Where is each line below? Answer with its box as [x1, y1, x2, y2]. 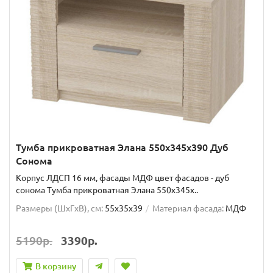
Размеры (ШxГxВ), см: [16, 203, 103, 213]
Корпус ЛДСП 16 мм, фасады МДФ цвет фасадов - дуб [16, 172, 229, 183]
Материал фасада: [152, 203, 224, 213]
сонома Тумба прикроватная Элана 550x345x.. [16, 185, 198, 195]
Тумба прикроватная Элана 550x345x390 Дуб [16, 141, 229, 153]
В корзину [35, 261, 76, 271]
